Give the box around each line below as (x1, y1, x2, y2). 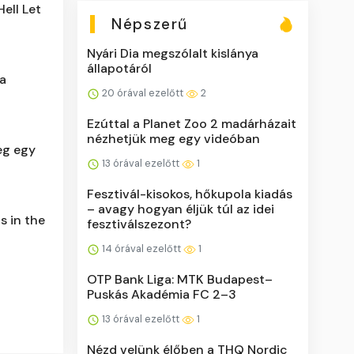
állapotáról (87, 59, 153, 77)
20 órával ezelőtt (100, 85, 186, 100)
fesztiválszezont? (87, 215, 192, 232)
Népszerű (111, 13, 188, 34)
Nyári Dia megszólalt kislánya (87, 44, 259, 62)
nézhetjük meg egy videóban (87, 130, 261, 147)
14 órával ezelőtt (100, 241, 184, 255)
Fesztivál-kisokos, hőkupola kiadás (87, 185, 293, 202)
